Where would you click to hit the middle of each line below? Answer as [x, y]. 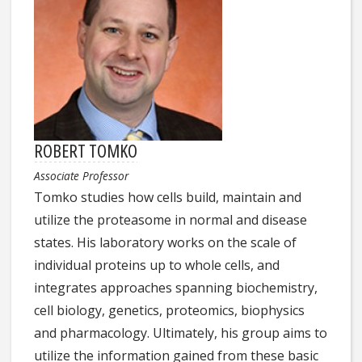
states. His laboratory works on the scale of [166, 242]
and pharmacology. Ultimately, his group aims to [181, 333]
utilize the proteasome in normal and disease [171, 219]
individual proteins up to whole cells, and [157, 265]
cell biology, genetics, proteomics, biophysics [170, 310]
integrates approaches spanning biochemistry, [176, 287]
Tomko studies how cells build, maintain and [168, 197]
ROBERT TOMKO [86, 150]
